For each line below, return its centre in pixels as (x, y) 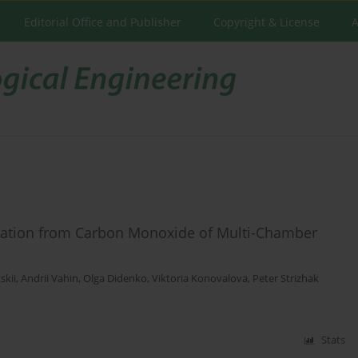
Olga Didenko (115, 279)
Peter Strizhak (286, 279)
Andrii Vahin (50, 279)
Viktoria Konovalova (200, 279)
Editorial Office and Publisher (103, 22)
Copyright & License (267, 22)
